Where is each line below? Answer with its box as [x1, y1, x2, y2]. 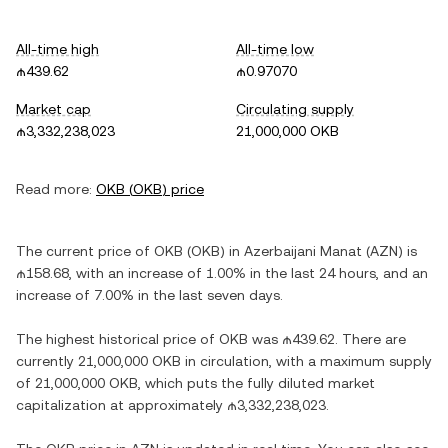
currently [16, 353, 78, 369]
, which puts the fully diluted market [138, 375, 375, 391]
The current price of [16, 243, 154, 259]
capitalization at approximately [16, 397, 227, 413]
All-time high [16, 41, 99, 57]
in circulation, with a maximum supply [181, 353, 432, 369]
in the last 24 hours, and [246, 265, 412, 281]
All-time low [236, 41, 314, 57]
